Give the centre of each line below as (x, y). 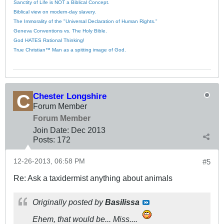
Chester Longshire (70, 96)
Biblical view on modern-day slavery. (55, 11)
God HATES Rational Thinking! (49, 40)
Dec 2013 (88, 130)
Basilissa (122, 202)
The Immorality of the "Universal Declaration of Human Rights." (85, 21)
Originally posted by (69, 202)
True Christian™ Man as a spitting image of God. (70, 49)
